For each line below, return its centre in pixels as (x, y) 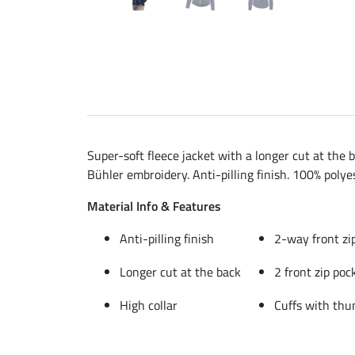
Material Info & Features (154, 206)
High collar (149, 305)
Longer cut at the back (180, 271)
